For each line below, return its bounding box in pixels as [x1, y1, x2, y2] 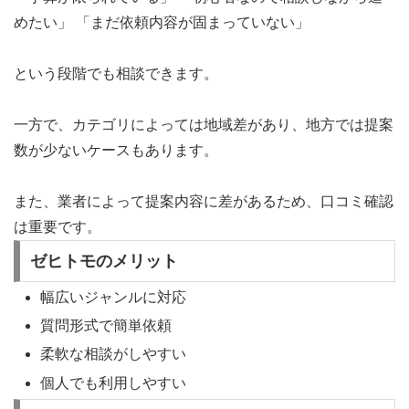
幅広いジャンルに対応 [40, 289, 187, 306]
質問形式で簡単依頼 [40, 318, 173, 334]
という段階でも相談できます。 [14, 66, 218, 82]
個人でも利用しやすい [40, 374, 187, 391]
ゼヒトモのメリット [29, 252, 178, 271]
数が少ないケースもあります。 [14, 142, 218, 159]
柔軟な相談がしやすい [40, 346, 187, 362]
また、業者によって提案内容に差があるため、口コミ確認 [14, 194, 393, 210]
